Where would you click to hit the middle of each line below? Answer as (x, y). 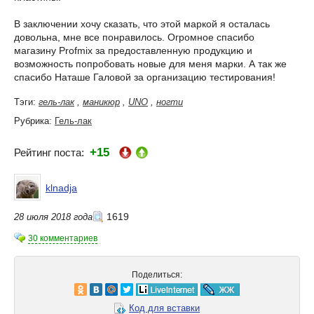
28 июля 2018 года (53, 217)
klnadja (61, 187)
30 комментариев (63, 238)
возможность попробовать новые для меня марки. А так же (150, 63)
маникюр (101, 102)
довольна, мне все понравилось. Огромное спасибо (134, 37)
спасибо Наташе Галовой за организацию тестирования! (145, 77)
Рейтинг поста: (52, 152)
